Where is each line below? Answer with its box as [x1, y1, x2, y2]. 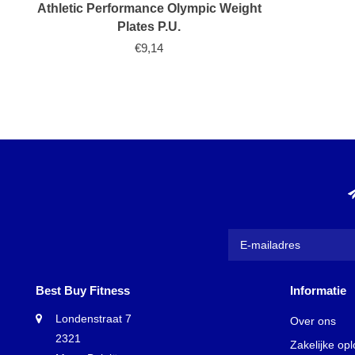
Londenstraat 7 [55, 311, 132, 325]
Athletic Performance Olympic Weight [36, 2, 261, 16]
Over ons [290, 314, 336, 327]
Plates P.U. [117, 20, 181, 34]
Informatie [290, 283, 346, 297]
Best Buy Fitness [36, 283, 130, 297]
